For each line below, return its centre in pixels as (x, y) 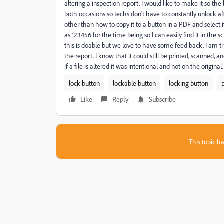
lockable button (134, 83)
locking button (189, 83)
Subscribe (162, 99)
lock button (84, 83)
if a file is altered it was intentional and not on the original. (144, 66)
